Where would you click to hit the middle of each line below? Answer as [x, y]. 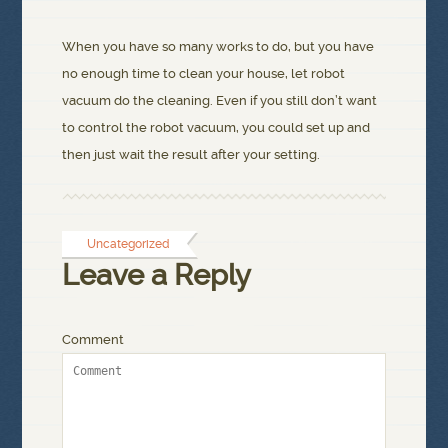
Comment [93, 339]
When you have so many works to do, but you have [218, 47]
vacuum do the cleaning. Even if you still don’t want [220, 101]
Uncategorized [129, 244]
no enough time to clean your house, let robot [204, 74]
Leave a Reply [157, 275]
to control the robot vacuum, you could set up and [216, 128]
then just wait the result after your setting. [191, 155]
